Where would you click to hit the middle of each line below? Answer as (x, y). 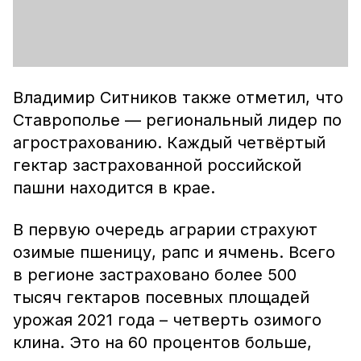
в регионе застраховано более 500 (155, 275)
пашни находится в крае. (114, 188)
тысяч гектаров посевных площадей (161, 297)
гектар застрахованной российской (157, 165)
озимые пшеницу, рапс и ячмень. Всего (174, 252)
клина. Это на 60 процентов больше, (162, 342)
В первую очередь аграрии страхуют (165, 230)
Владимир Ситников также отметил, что (178, 98)
